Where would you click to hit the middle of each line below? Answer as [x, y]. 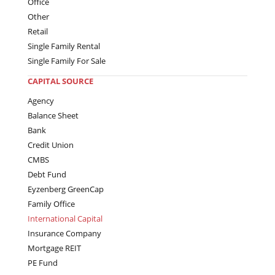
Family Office [51, 203]
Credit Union [51, 145]
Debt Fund [47, 174]
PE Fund [43, 262]
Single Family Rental [64, 46]
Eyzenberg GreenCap [66, 189]
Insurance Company [64, 233]
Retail [38, 31]
